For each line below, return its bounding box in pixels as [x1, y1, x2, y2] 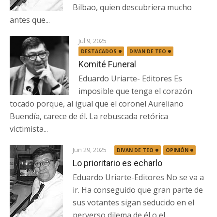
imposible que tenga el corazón [78, 86, 193, 96]
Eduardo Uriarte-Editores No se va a [73, 172, 204, 183]
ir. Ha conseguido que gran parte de [73, 185, 203, 195]
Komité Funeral [78, 59, 137, 69]
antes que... [10, 15, 50, 25]
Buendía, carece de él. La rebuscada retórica [10, 111, 168, 122]
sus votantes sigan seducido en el [73, 197, 194, 208]
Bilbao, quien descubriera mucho [73, 2, 192, 13]
